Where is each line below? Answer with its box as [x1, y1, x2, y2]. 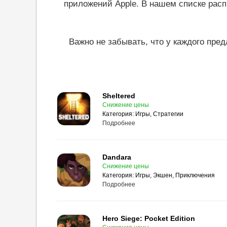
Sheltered [102, 92, 135, 100]
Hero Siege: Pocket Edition [102, 214, 195, 222]
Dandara [102, 153, 131, 161]
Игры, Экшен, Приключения [135, 172, 215, 179]
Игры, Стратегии [135, 110, 183, 118]
